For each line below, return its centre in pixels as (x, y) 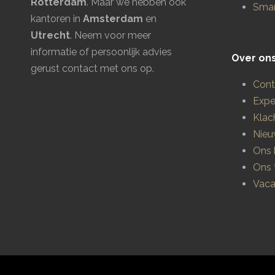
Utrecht (50, 35)
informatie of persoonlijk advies (101, 52)
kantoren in (57, 18)
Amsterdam (113, 18)
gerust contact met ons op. (92, 68)
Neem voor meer (113, 35)
